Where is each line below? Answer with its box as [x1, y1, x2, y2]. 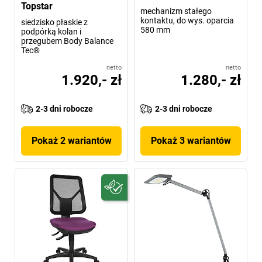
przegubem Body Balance [21, 36, 113, 46]
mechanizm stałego [140, 6, 212, 16]
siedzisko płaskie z [21, 17, 88, 27]
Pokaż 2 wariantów [31, 135, 112, 146]
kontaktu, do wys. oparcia [140, 15, 234, 25]
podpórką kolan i [21, 26, 81, 36]
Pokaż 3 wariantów [150, 135, 231, 146]
